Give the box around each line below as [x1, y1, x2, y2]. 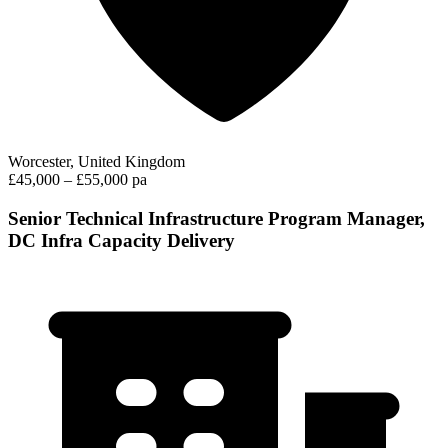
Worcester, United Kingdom [8, 153, 185, 171]
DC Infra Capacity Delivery [8, 230, 235, 252]
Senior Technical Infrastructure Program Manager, [8, 208, 425, 230]
